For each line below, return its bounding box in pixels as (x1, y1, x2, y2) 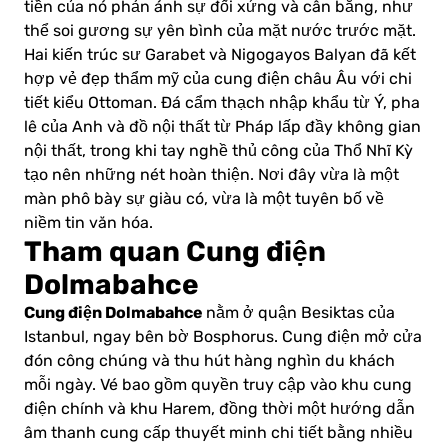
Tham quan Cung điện (24, 235, 326, 269)
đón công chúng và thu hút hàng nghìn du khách (24, 352, 395, 371)
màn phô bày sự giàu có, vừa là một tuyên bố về (24, 190, 384, 209)
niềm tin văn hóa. (24, 214, 153, 233)
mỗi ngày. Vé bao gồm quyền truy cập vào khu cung (24, 376, 412, 395)
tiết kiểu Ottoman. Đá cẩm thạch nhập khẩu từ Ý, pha (24, 94, 420, 113)
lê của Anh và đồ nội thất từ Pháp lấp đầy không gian (24, 118, 421, 137)
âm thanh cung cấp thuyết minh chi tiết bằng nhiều (24, 424, 413, 443)
